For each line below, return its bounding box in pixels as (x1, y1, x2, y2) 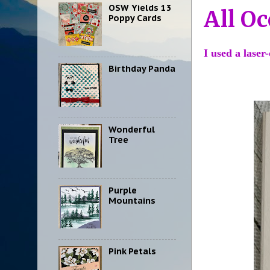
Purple (108, 184, 137, 196)
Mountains (108, 195, 155, 207)
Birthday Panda (108, 63, 175, 75)
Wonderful (108, 124, 155, 136)
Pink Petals (108, 245, 156, 257)
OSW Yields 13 (108, 1, 172, 13)
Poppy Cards (108, 11, 162, 24)
